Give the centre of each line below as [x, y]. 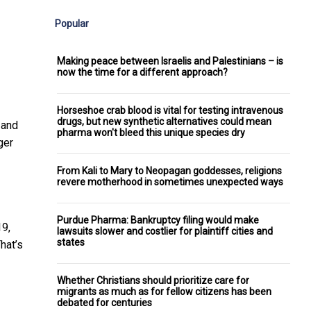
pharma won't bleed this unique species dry [151, 132]
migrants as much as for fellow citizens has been [164, 291]
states [71, 242]
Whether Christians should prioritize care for [153, 280]
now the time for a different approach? [142, 72]
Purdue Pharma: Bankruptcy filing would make [158, 220]
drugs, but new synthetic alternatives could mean [164, 121]
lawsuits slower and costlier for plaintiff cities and [165, 231]
